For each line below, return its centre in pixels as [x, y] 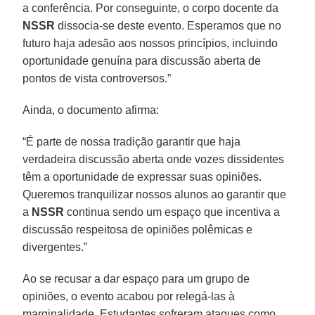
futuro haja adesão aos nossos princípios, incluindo [150, 43]
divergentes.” [55, 247]
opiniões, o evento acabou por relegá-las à [129, 296]
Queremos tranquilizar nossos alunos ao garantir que [155, 194]
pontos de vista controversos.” [97, 78]
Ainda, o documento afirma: [91, 110]
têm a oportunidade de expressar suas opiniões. [142, 176]
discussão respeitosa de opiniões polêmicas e [138, 229]
